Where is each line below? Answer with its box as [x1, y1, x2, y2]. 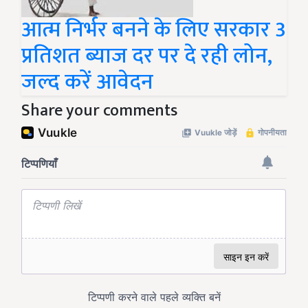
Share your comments [21, 96, 177, 124]
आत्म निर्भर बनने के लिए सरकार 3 [21, 11, 286, 48]
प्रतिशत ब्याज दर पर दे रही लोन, [21, 37, 272, 74]
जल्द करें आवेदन [21, 63, 153, 100]
